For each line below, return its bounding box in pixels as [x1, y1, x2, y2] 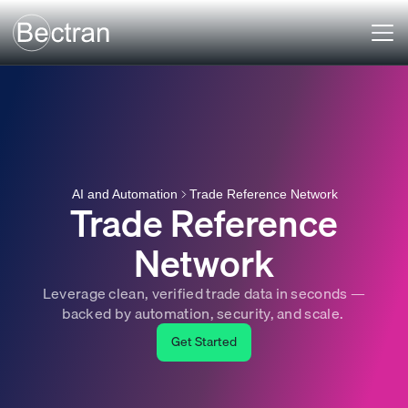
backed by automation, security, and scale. [61, 301, 347, 325]
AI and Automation [72, 186, 178, 201]
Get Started [171, 331, 237, 352]
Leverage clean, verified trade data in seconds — [42, 280, 366, 305]
